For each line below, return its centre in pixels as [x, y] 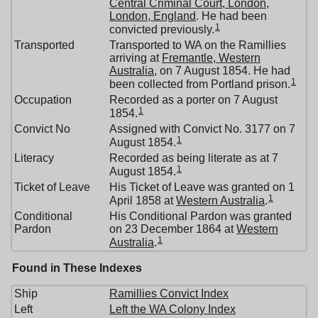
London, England [153, 16]
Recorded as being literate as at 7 [194, 158]
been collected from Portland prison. [200, 84]
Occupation [43, 99]
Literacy [34, 158]
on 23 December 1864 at [173, 229]
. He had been [231, 16]
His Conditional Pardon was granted [201, 216]
